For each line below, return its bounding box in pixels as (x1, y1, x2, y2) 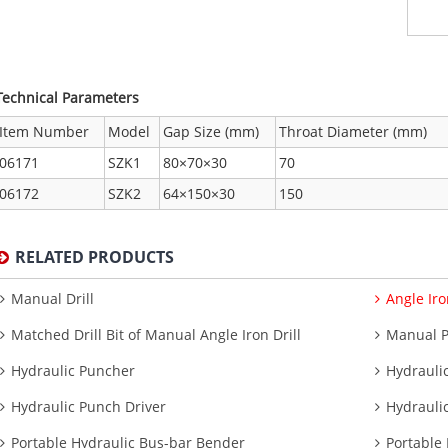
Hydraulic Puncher (11, 360, 136, 380)
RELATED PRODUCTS (15, 245, 175, 268)
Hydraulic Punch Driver (11, 396, 167, 416)
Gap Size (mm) (163, 121, 260, 141)
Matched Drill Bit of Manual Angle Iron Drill (11, 324, 302, 344)
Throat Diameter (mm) (279, 121, 428, 141)
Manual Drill (11, 288, 95, 308)
